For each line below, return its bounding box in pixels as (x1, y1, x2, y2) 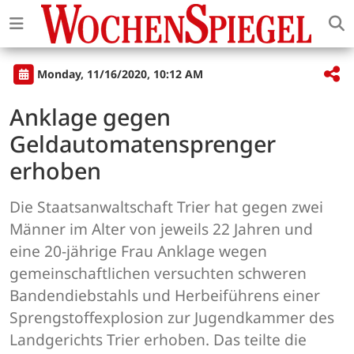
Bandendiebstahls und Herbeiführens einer (9, 284, 320, 307)
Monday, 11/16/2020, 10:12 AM (37, 66, 203, 81)
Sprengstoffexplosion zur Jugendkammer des (9, 307, 334, 329)
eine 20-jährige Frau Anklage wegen (9, 240, 267, 262)
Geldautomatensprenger (9, 128, 276, 160)
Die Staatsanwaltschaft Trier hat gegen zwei (9, 196, 323, 218)
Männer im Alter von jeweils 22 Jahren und (9, 218, 313, 240)
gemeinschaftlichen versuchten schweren (9, 262, 307, 284)
